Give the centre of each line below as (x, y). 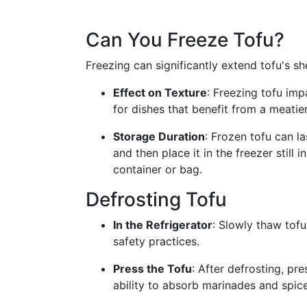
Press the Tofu (152, 269)
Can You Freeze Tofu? (185, 40)
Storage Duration (159, 136)
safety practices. (156, 241)
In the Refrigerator (163, 225)
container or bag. (158, 169)
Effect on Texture (160, 93)
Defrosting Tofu (156, 199)
